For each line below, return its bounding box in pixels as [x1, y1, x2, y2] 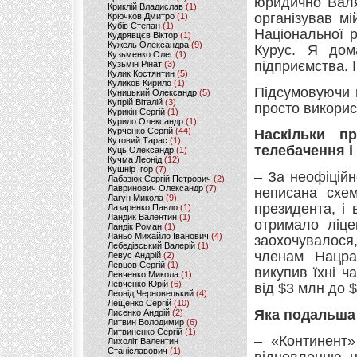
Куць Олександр [108, 145, 174, 155]
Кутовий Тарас [108, 135, 167, 145]
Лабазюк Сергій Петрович [108, 174, 211, 183]
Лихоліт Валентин [108, 336, 178, 346]
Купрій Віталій [108, 97, 163, 107]
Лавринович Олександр [108, 183, 203, 193]
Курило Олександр [108, 116, 183, 126]
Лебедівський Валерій [108, 241, 195, 250]
